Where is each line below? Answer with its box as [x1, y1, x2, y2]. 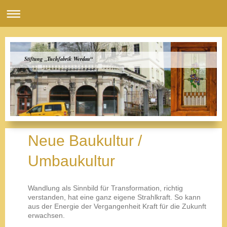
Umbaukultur [28, 152, 115, 169]
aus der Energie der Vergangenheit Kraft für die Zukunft [28, 202, 206, 210]
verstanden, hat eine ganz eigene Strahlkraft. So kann [28, 193, 201, 201]
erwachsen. [28, 211, 65, 219]
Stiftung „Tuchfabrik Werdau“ [24, 54, 94, 62]
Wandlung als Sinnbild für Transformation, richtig [28, 183, 183, 192]
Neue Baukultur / [28, 132, 142, 149]
